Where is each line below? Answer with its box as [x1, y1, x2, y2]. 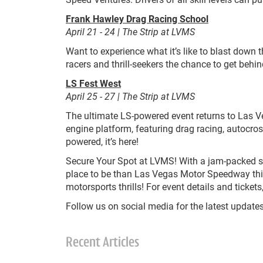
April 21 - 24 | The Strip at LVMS [66, 25, 195, 38]
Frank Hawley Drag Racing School [66, 12, 208, 25]
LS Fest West [66, 77, 121, 89]
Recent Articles [66, 236, 139, 250]
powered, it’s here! [66, 135, 139, 147]
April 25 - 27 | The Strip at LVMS [66, 90, 195, 102]
